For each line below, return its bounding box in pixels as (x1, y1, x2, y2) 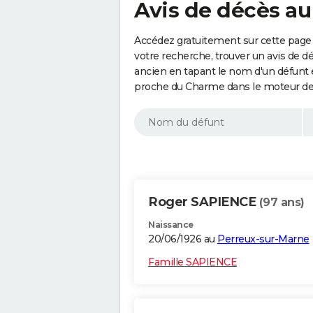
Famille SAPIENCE (148, 256, 237, 269)
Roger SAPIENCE (148, 194, 259, 210)
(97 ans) (259, 196, 305, 210)
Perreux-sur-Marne (217, 233, 310, 246)
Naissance (148, 219, 194, 231)
